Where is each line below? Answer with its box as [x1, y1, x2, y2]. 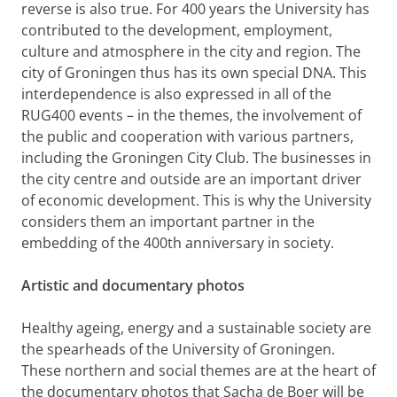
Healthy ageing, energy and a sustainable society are [21, 318, 371, 338]
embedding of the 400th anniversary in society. [21, 233, 334, 253]
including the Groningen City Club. [21, 148, 249, 167]
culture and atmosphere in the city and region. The [21, 42, 361, 61]
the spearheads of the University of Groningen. [21, 339, 335, 359]
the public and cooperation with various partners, [21, 127, 354, 146]
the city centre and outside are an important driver [21, 169, 362, 189]
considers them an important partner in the [21, 212, 315, 231]
